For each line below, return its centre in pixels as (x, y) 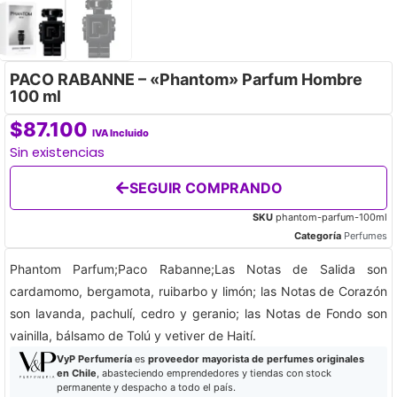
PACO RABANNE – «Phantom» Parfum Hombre (186, 80)
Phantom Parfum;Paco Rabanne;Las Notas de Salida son (198, 269)
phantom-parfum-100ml (331, 218)
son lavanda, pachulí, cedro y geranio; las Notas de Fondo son (198, 314)
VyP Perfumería (94, 359)
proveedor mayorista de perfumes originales (256, 359)
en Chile (76, 374)
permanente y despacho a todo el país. (146, 388)
